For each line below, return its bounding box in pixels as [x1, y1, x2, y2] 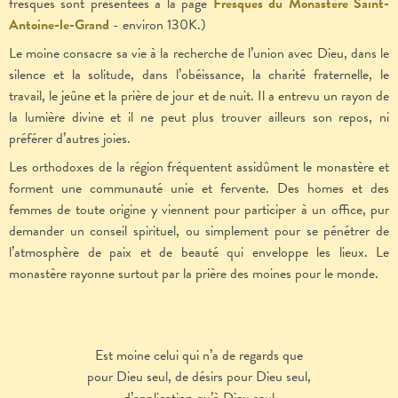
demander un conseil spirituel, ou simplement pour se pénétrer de [9, 220, 389, 243]
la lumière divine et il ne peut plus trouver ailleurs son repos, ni [9, 107, 389, 129]
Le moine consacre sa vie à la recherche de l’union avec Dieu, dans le [9, 43, 389, 65]
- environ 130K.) [109, 14, 206, 36]
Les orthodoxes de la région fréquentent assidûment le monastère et [9, 156, 389, 179]
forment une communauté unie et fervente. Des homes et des [9, 178, 389, 200]
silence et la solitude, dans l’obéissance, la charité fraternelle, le [9, 64, 389, 86]
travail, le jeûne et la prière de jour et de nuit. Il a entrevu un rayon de [9, 85, 389, 107]
